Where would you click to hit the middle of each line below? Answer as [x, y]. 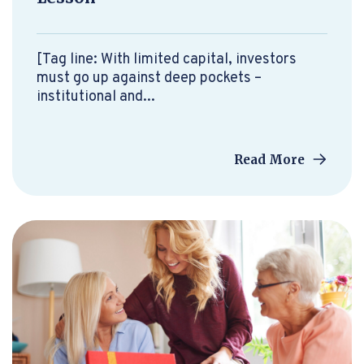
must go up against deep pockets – [149, 78]
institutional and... [96, 97]
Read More [271, 159]
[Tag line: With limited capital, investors [167, 59]
